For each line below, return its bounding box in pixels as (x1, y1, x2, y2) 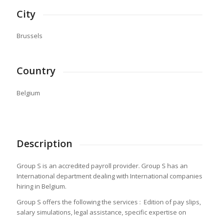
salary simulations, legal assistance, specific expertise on (16, 208, 186, 217)
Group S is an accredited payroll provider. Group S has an (16, 161, 188, 170)
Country (16, 64, 56, 78)
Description (16, 137, 72, 151)
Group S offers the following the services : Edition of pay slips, (16, 197, 201, 207)
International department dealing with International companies (16, 171, 202, 180)
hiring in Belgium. (16, 181, 66, 191)
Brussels (16, 31, 43, 41)
